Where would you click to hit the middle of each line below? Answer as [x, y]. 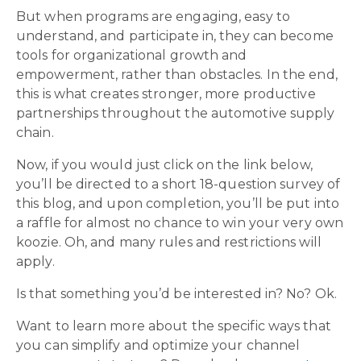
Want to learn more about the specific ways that [174, 326]
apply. [37, 261]
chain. [35, 132]
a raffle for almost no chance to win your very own [180, 222]
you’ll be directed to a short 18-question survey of [178, 184]
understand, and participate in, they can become [175, 35]
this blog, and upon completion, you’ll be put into [178, 203]
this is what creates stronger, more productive [166, 93]
